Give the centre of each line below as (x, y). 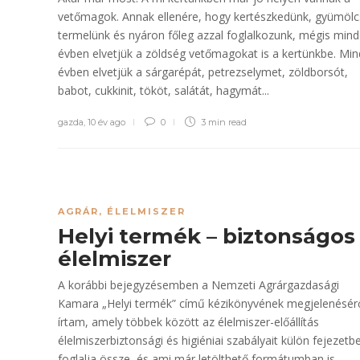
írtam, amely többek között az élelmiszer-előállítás (188, 322)
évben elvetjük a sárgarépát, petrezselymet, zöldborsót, (203, 72)
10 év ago (106, 122)
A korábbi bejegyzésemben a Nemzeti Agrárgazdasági (198, 285)
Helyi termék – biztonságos (207, 236)
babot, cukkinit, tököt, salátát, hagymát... (164, 90)
